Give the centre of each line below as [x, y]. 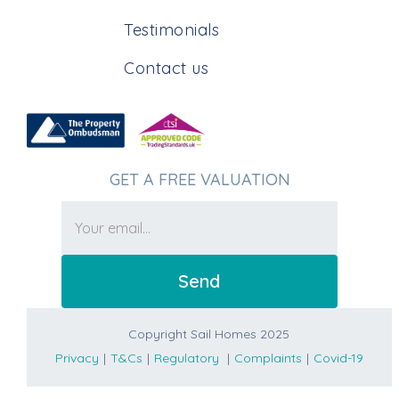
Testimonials [171, 30]
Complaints [268, 358]
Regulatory [186, 358]
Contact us [166, 69]
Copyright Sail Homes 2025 [209, 334]
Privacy [77, 358]
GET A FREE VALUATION [199, 179]
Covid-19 [338, 358]
